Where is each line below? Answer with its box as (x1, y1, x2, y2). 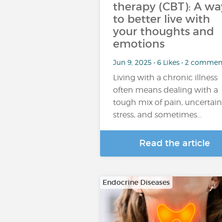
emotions (113, 37, 165, 51)
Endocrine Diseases (103, 178, 170, 187)
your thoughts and (113, 25, 214, 38)
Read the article (139, 138, 210, 149)
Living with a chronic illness (113, 73, 218, 82)
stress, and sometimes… (113, 110, 202, 119)
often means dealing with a (113, 85, 218, 95)
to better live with (113, 12, 210, 26)
